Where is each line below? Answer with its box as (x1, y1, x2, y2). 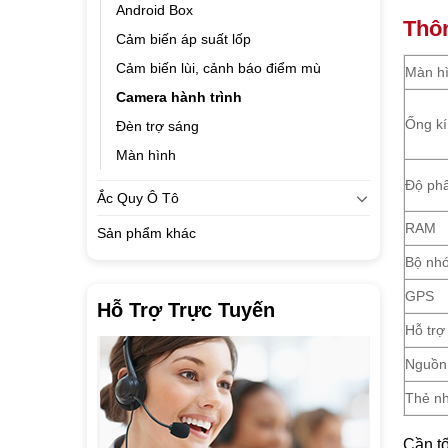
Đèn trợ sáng (116, 118, 199, 134)
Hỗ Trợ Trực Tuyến (97, 299, 275, 321)
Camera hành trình (116, 89, 242, 105)
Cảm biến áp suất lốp (116, 31, 251, 47)
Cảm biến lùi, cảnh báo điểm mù (116, 60, 321, 76)
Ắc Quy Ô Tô (97, 190, 179, 206)
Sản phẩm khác (97, 225, 196, 241)
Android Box (116, 2, 193, 18)
